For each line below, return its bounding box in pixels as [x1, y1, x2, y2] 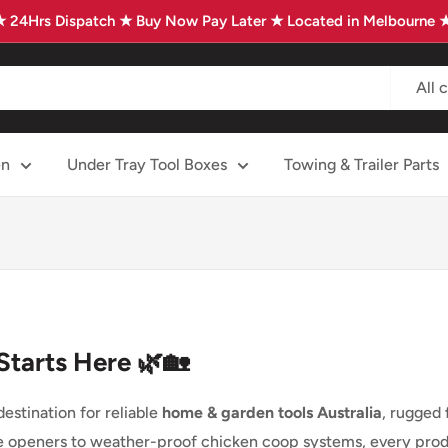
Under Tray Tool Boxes [67, 155, 227, 174]
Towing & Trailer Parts [284, 155, 439, 174]
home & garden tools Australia [162, 402, 382, 422]
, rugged [382, 402, 445, 422]
